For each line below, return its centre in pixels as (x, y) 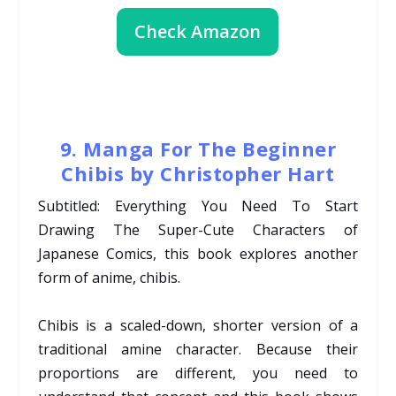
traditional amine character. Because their (198, 349)
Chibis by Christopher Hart (198, 173)
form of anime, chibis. (109, 277)
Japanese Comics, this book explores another (198, 253)
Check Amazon (198, 31)
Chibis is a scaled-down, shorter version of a (198, 325)
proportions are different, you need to (198, 373)
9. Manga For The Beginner (198, 148)
